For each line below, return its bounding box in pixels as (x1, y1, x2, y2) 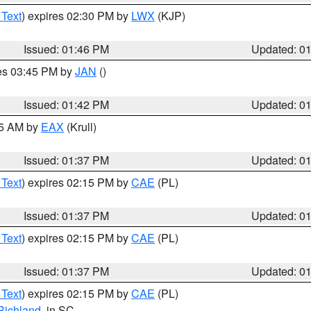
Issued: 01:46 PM (24, 41, 110, 57)
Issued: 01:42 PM (24, 96, 110, 112)
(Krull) (64, 119, 96, 135)
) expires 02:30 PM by (22, 8, 131, 24)
